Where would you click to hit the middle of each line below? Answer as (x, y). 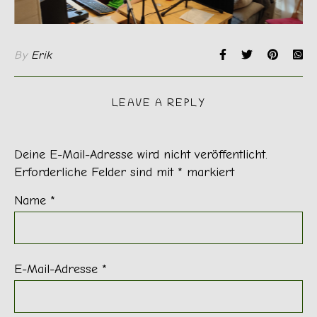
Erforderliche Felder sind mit (96, 172)
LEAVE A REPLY (158, 104)
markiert (208, 172)
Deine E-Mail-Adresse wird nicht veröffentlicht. (141, 154)
